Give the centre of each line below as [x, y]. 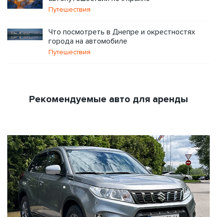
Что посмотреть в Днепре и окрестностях [122, 32]
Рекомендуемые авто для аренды [108, 99]
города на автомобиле [88, 41]
